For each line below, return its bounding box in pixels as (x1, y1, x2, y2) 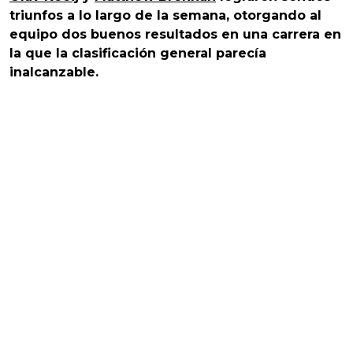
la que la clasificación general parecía (9, 45, 266, 61)
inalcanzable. (9, 64, 98, 80)
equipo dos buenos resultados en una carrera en (9, 26, 341, 42)
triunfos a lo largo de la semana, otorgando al (9, 7, 321, 23)
